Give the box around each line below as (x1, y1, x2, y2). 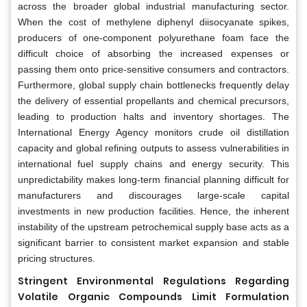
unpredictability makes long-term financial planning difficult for (18, 173, 289, 185)
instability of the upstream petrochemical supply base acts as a (18, 221, 289, 232)
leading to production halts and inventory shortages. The (18, 110, 289, 122)
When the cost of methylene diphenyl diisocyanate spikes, (18, 16, 289, 27)
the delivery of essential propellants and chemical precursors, (18, 95, 289, 106)
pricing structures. (18, 252, 95, 264)
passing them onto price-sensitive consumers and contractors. (18, 63, 289, 75)
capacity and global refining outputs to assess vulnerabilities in (18, 142, 289, 153)
